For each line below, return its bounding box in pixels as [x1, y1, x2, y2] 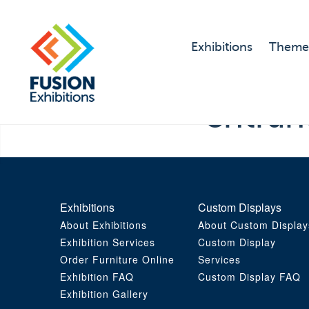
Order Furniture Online [60, 252, 175, 267]
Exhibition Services [60, 235, 155, 250]
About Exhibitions [60, 218, 147, 232]
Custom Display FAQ [198, 270, 301, 284]
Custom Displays [198, 199, 281, 216]
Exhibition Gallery [60, 287, 148, 301]
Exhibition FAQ [60, 270, 134, 284]
